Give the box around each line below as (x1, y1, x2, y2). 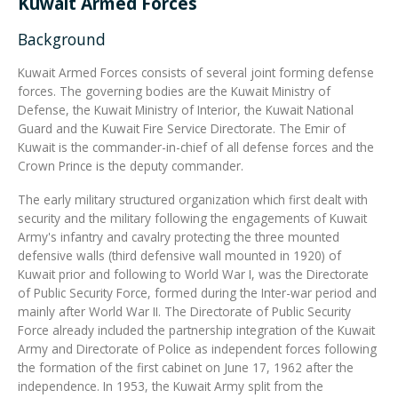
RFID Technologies (133, 185, 265, 207)
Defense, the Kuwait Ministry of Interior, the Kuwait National (18, 100, 354, 118)
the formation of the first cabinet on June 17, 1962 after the (18, 358, 354, 376)
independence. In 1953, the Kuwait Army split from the (18, 377, 323, 394)
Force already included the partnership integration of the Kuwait (18, 321, 375, 338)
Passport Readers (136, 109, 262, 131)
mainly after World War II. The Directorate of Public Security (18, 302, 351, 320)
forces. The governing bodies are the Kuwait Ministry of (18, 82, 330, 99)
